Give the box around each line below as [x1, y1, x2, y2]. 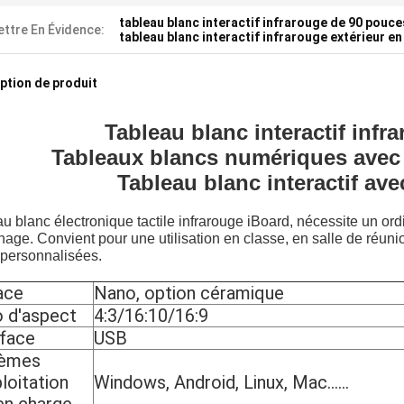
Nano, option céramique [94, 282, 284, 305]
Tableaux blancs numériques [51, 145, 347, 170]
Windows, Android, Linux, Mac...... [94, 372, 349, 394]
